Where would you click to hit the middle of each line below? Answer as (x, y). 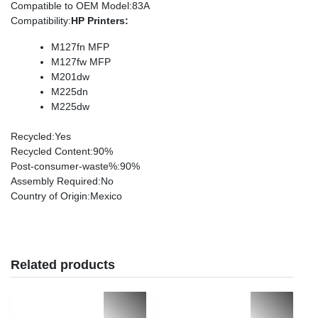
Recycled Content (50, 151)
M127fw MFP (81, 61)
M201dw (70, 76)
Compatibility (39, 20)
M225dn (70, 91)
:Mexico (105, 196)
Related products (63, 264)
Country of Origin (49, 196)
